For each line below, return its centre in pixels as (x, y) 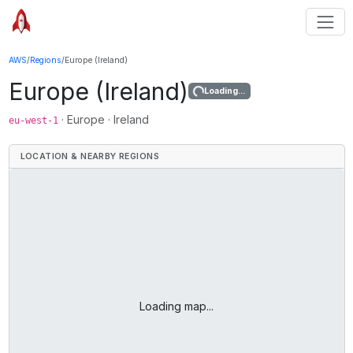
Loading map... (176, 307)
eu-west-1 (33, 120)
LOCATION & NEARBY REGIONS (89, 156)
